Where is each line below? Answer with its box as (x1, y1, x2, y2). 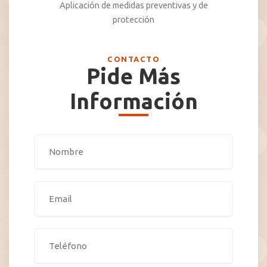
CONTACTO (107, 54, 160, 63)
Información (69, 88, 198, 113)
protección (113, 14, 154, 25)
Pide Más (86, 63, 181, 88)
